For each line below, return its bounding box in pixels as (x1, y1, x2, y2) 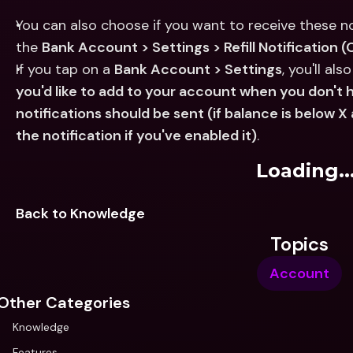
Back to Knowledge (16, 204, 145, 223)
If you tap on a (16, 60, 114, 79)
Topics (270, 232, 329, 256)
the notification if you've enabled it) (16, 126, 257, 145)
